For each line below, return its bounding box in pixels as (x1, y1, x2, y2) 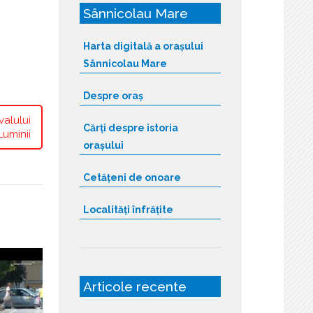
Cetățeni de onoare (82, 171, 181, 183)
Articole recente (82, 278, 187, 294)
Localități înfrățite (82, 203, 173, 215)
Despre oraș (82, 89, 143, 101)
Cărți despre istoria (82, 122, 178, 133)
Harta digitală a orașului (82, 40, 203, 52)
